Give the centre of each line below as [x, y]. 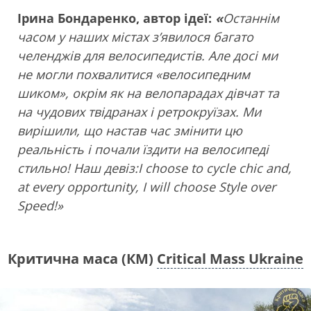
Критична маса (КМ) [82, 258]
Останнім [251, 18]
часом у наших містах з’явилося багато [135, 36]
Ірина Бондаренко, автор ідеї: [116, 18]
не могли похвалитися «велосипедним [134, 74]
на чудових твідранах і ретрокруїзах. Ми [139, 111]
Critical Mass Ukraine [230, 258]
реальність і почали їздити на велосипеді [143, 149]
